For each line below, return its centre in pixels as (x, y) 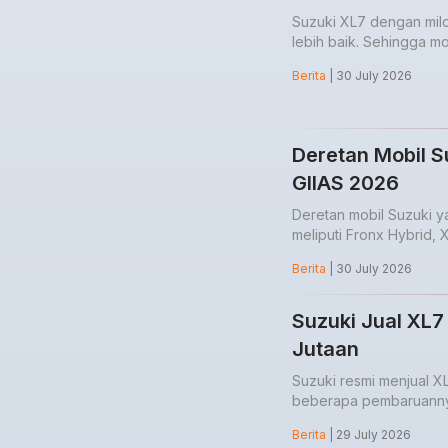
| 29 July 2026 (368, 434)
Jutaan (325, 348)
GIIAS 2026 (345, 183)
